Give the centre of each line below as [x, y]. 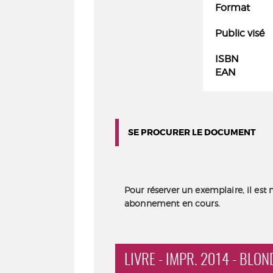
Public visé [240, 33]
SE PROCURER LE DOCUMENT [192, 132]
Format [232, 8]
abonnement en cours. [172, 203]
